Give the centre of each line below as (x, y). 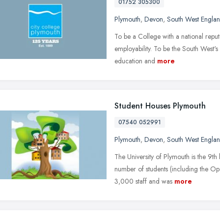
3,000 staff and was (143, 181)
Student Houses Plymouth (160, 106)
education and (135, 61)
